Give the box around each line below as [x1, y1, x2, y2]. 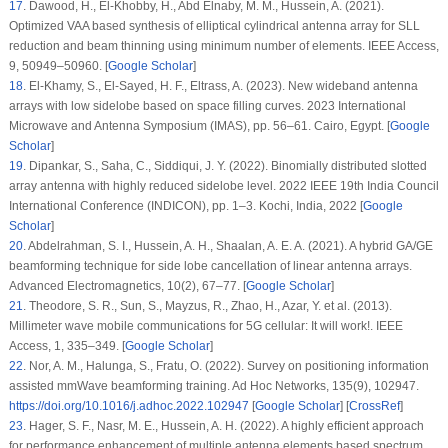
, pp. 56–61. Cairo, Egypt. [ [246, 118, 390, 133]
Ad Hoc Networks [231, 378, 326, 393]
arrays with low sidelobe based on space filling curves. [8, 98, 307, 113]
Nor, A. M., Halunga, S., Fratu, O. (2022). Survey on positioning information [25, 358, 429, 373]
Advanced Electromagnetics [8, 278, 161, 293]
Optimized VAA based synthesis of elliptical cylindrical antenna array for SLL [8, 18, 420, 33]
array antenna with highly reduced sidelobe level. [8, 178, 279, 193]
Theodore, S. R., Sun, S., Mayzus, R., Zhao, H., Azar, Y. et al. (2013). [25, 298, 392, 313]
